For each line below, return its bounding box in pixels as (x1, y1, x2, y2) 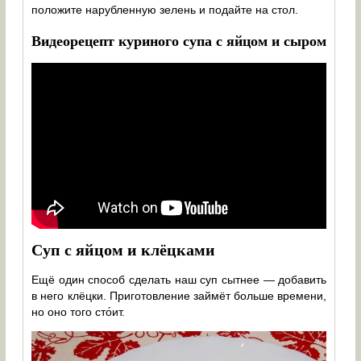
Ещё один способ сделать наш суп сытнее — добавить (31, 272, 327, 286)
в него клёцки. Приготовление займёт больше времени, (31, 288, 327, 302)
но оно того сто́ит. (31, 305, 126, 318)
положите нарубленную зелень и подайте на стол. (31, 2, 299, 16)
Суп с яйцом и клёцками (31, 238, 216, 262)
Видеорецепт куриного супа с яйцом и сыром (31, 29, 327, 51)
